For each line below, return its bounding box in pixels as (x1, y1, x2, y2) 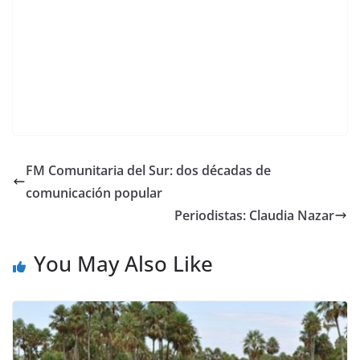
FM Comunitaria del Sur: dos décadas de (26, 161, 271, 179)
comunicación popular (26, 183, 162, 202)
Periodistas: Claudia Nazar (174, 206, 334, 224)
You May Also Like (34, 248, 213, 278)
